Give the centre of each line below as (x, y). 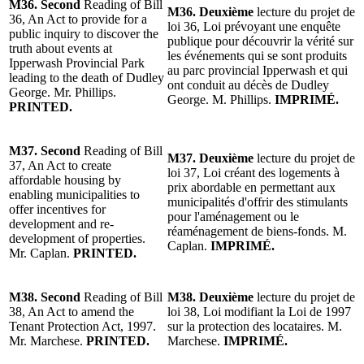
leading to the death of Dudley (87, 77)
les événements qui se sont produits (257, 55)
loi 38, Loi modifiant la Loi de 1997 (259, 311)
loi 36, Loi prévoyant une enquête (254, 26)
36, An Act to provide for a (78, 19)
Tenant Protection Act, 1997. (82, 326)
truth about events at (61, 48)
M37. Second (45, 150)
